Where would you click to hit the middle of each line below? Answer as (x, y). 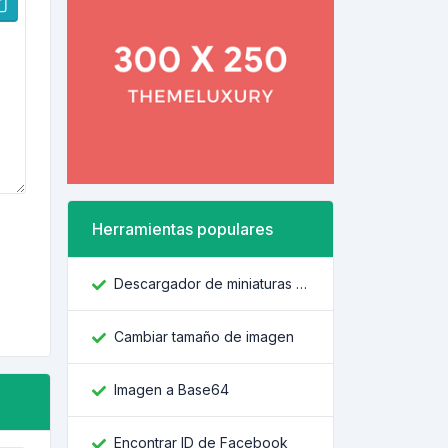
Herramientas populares (182, 228)
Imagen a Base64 (171, 389)
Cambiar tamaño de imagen (204, 336)
